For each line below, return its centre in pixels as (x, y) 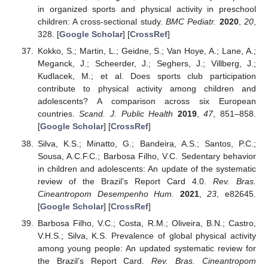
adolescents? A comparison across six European (147, 101)
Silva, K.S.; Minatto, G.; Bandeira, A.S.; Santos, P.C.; (147, 143)
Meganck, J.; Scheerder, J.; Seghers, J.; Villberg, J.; (147, 64)
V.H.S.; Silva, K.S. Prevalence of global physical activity (147, 235)
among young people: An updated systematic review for (147, 248)
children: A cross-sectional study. (102, 22)
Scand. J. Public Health (126, 114)
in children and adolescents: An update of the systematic (147, 168)
